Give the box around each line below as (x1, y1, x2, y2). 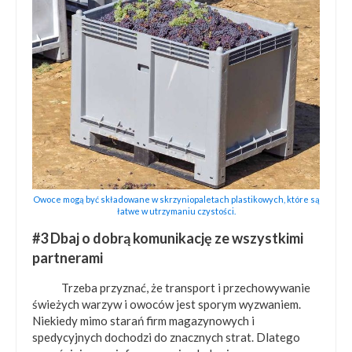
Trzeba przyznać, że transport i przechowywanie (60, 280, 310, 295)
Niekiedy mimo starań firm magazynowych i (32, 313, 255, 328)
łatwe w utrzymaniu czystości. (116, 205, 236, 216)
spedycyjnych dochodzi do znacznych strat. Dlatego (32, 329, 300, 344)
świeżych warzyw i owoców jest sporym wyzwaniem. (32, 296, 301, 311)
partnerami (32, 248, 103, 266)
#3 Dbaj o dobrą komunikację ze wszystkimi (32, 229, 303, 247)
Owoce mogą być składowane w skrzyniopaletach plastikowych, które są (32, 193, 320, 204)
